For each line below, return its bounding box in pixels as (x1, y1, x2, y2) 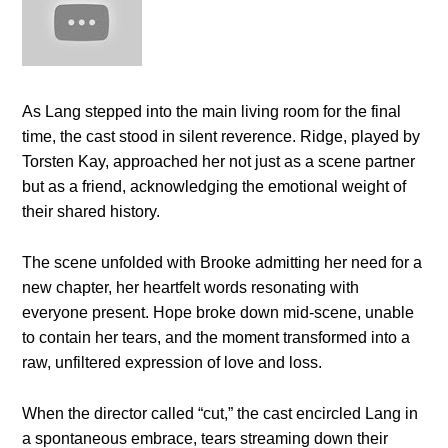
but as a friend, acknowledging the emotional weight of (22, 178, 407, 196)
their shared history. (22, 203, 161, 221)
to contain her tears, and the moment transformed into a (22, 329, 411, 347)
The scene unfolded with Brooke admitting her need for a (22, 254, 423, 272)
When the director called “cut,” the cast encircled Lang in (22, 405, 419, 423)
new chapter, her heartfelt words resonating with (22, 279, 360, 297)
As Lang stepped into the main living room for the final (22, 103, 402, 121)
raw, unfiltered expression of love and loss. (22, 354, 323, 372)
